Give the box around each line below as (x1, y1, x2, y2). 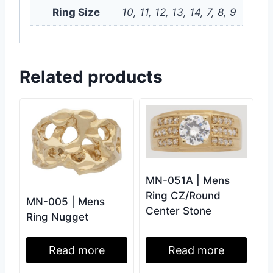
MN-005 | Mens (26, 196, 105, 208)
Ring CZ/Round (146, 190, 221, 202)
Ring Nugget (26, 211, 88, 224)
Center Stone (146, 205, 211, 218)
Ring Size (52, 6, 100, 19)
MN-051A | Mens (146, 174, 230, 187)
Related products (19, 66, 163, 87)
